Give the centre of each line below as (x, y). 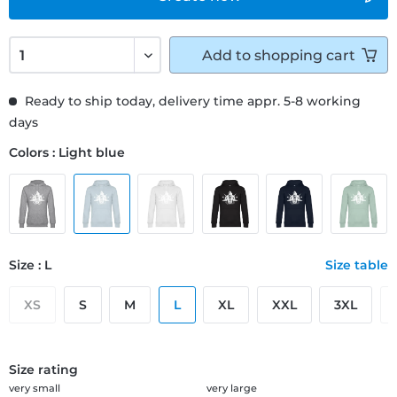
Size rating (43, 369)
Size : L (30, 265)
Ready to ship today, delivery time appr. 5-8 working (191, 101)
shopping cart (305, 55)
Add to (226, 55)
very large (232, 388)
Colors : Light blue (67, 152)
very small (35, 388)
